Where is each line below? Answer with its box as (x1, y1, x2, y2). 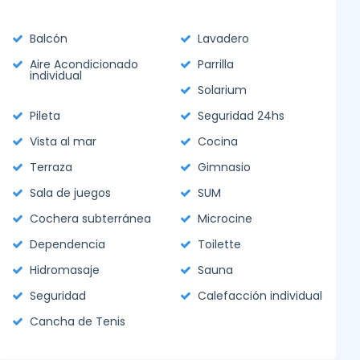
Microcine (198, 211, 252, 227)
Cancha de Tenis (30, 313, 125, 329)
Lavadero (198, 31, 249, 47)
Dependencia (30, 236, 105, 252)
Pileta (30, 108, 60, 124)
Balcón (30, 31, 67, 47)
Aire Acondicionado (30, 56, 138, 72)
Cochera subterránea (30, 211, 151, 227)
